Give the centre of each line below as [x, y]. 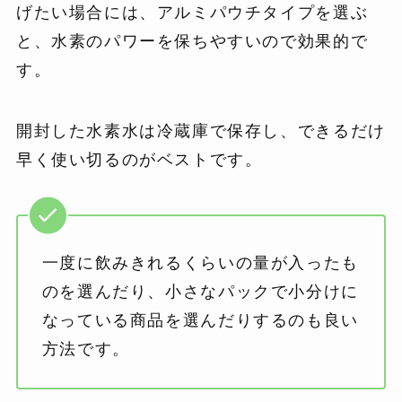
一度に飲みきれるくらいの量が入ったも [200, 262]
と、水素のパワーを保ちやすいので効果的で [192, 42]
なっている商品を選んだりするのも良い [200, 320]
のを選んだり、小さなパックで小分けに [200, 291]
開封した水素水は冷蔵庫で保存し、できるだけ [201, 131]
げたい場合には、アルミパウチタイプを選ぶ [192, 13]
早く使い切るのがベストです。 [139, 160]
